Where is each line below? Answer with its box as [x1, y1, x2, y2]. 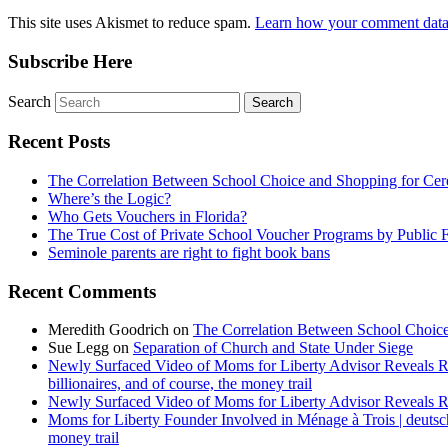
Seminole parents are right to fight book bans [48, 243, 330, 261]
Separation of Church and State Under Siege [133, 339, 413, 357]
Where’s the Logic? [48, 189, 171, 207]
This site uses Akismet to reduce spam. [8, 14, 255, 32]
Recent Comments [8, 280, 156, 302]
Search [8, 92, 51, 110]
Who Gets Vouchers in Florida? [48, 207, 247, 225]
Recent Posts [8, 131, 110, 153]
